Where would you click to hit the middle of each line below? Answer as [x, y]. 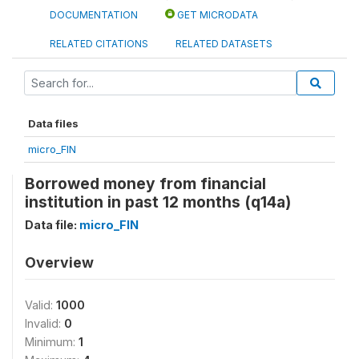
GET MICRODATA [216, 15]
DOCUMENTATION [94, 15]
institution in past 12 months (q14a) [158, 202]
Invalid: [44, 323]
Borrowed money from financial [145, 184]
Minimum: [52, 342]
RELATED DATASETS [224, 44]
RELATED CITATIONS [99, 44]
